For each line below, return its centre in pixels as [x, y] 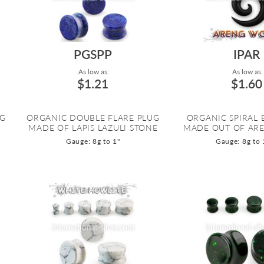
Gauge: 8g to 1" [93, 141]
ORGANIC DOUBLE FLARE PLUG [93, 118]
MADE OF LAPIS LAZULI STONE [93, 128]
